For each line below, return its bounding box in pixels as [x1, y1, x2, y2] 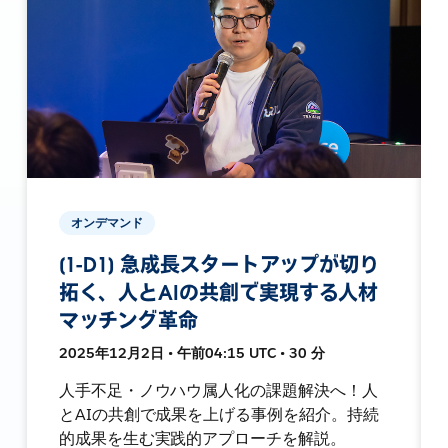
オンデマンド [70, 213, 143, 231]
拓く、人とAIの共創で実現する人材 [58, 279, 379, 306]
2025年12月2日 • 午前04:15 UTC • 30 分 [58, 343, 325, 362]
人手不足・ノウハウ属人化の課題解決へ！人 [58, 379, 379, 401]
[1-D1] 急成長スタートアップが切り [58, 251, 380, 278]
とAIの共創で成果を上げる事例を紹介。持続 [58, 403, 380, 425]
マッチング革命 [58, 307, 199, 334]
